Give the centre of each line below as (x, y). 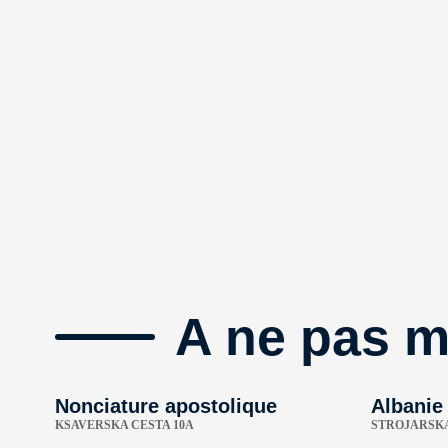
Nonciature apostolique (166, 405)
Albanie (407, 405)
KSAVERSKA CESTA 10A (124, 424)
